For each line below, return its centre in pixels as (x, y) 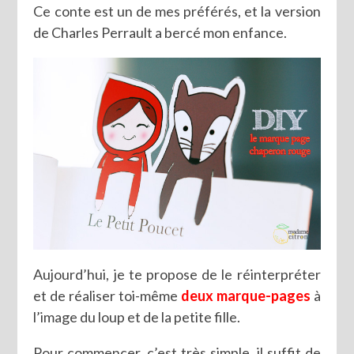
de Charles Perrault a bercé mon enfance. (160, 33)
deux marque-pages (245, 295)
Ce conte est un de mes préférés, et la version (177, 11)
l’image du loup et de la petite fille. (137, 316)
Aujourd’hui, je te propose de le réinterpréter (177, 274)
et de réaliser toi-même (107, 295)
